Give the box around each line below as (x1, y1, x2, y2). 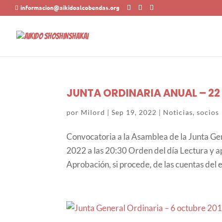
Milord (81, 108, 106, 116)
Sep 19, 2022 (111, 108, 157, 116)
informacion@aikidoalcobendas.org (20, 3, 119, 11)
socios (197, 108, 220, 116)
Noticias (163, 108, 193, 116)
